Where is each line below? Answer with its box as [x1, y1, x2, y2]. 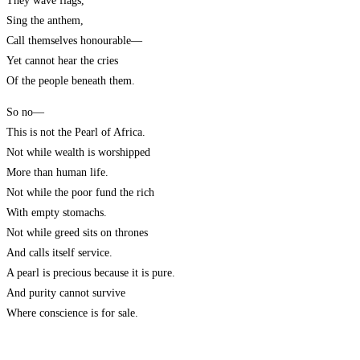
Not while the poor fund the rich [6, 186, 154, 199]
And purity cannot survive [6, 287, 125, 300]
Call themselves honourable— [6, 35, 142, 47]
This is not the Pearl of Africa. [6, 126, 145, 139]
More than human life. [6, 166, 108, 179]
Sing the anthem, [6, 14, 84, 27]
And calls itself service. [6, 247, 112, 260]
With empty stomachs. [6, 207, 107, 219]
